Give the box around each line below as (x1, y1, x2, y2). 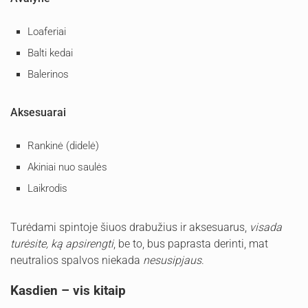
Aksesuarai (10, 106, 66, 120)
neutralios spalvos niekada (10, 254, 143, 267)
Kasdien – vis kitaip (10, 283, 126, 299)
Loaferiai (27, 25, 66, 38)
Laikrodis (27, 182, 67, 195)
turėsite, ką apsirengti (10, 237, 113, 251)
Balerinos (27, 67, 69, 80)
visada (250, 221, 282, 234)
